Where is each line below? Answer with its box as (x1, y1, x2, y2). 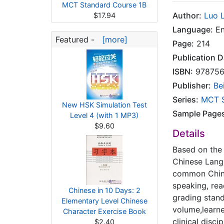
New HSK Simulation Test (61, 100, 147, 109)
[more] (97, 34, 127, 44)
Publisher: (172, 80, 211, 90)
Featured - (55, 34, 97, 44)
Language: (172, 24, 213, 34)
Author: (172, 10, 201, 20)
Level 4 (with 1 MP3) (70, 111, 138, 119)
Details (172, 127, 205, 139)
